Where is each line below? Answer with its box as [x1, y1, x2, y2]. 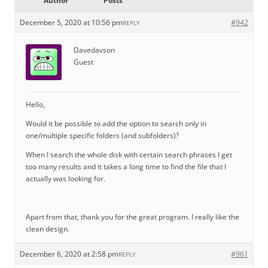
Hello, [26, 99, 45, 109]
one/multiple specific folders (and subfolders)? [26, 130, 179, 141]
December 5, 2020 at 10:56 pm [20, 17, 123, 28]
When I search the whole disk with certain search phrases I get [26, 150, 232, 160]
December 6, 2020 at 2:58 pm [20, 249, 118, 259]
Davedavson [74, 45, 115, 55]
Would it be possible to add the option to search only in [26, 118, 206, 129]
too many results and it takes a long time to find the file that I [26, 162, 226, 172]
